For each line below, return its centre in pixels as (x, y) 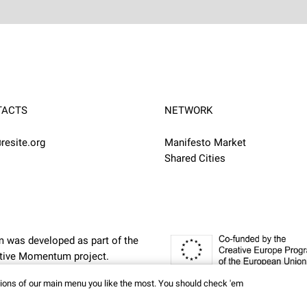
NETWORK (188, 110)
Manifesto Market (205, 143)
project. (90, 256)
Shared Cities (195, 158)
